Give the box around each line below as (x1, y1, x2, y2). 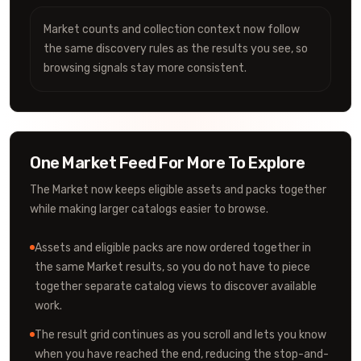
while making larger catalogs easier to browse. (30, 202, 268, 216)
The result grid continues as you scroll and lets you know (35, 328, 326, 342)
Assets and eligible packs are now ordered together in (35, 241, 311, 255)
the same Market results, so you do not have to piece (35, 260, 310, 274)
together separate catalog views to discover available (35, 280, 317, 293)
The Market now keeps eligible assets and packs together (30, 183, 326, 197)
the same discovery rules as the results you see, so (44, 42, 308, 56)
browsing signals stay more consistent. (44, 61, 247, 75)
